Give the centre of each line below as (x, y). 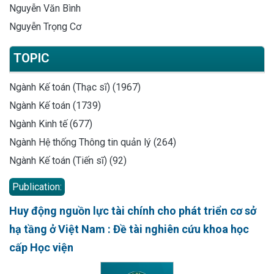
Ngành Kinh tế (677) (51, 124)
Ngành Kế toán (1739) (55, 105)
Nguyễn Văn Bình (45, 8)
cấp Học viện (41, 247)
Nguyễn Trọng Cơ (45, 26)
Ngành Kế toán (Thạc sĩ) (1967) (75, 87)
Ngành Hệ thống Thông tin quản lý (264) (93, 142)
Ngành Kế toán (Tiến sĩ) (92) (68, 160)
